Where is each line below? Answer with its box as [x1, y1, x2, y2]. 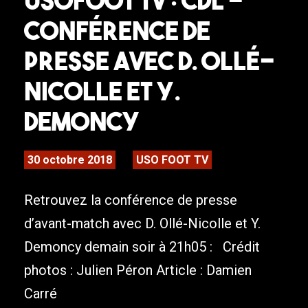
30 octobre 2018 [27, 153, 112, 167]
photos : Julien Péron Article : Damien [24, 262, 252, 279]
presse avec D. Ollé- [24, 45, 275, 77]
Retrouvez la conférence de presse [24, 192, 237, 209]
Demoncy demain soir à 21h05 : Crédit [24, 239, 260, 256]
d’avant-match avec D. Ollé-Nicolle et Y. [24, 215, 261, 232]
